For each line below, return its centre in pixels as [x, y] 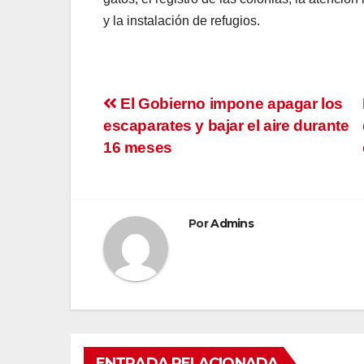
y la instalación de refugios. [182, 21]
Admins [232, 224]
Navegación [176, 110]
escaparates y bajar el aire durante [226, 126]
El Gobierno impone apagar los [230, 104]
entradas [156, 176]
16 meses [138, 148]
